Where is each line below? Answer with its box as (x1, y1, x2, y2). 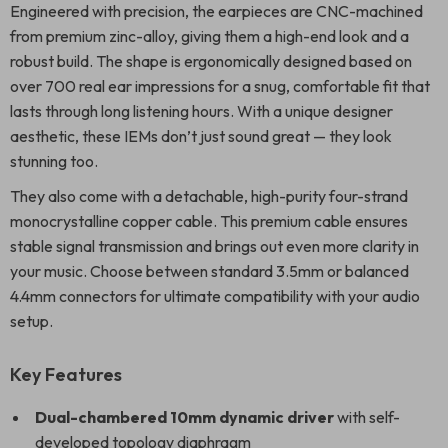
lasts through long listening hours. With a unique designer (10, 101, 393, 121)
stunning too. (10, 151, 98, 171)
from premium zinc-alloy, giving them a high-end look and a (10, 26, 409, 46)
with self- (334, 407, 400, 427)
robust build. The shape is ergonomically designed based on (10, 51, 412, 71)
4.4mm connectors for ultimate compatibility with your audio (10, 286, 420, 306)
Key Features (10, 363, 122, 386)
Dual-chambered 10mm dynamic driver (35, 407, 334, 427)
